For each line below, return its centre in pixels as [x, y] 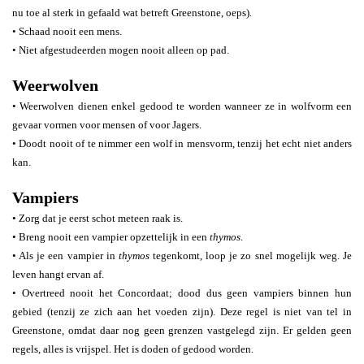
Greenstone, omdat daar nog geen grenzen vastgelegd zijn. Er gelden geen [182, 330]
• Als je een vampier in [65, 256]
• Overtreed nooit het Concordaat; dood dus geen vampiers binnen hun [182, 293]
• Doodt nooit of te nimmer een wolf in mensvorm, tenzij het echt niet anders [182, 143]
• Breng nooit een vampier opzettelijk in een [111, 237]
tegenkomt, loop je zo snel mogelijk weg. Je [251, 256]
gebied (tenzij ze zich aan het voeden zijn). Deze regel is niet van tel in [182, 312]
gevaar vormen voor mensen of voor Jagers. [107, 125]
